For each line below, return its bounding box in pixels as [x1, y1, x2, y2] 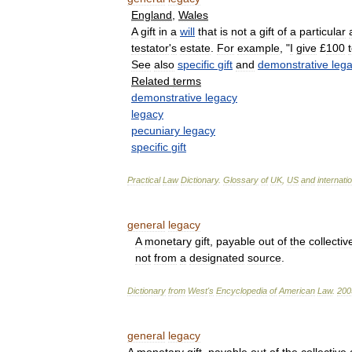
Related [131, 75, 170, 87]
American [279, 286, 315, 295]
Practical [127, 175, 160, 185]
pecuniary [131, 124, 180, 137]
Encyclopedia [216, 286, 267, 295]
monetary [145, 235, 192, 247]
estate [180, 42, 211, 54]
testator [131, 42, 169, 54]
